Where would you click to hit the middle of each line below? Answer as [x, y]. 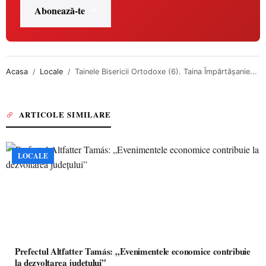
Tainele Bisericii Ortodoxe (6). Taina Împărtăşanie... [166, 72]
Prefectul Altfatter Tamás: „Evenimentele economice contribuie [133, 251]
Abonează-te [60, 10]
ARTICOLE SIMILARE [65, 114]
